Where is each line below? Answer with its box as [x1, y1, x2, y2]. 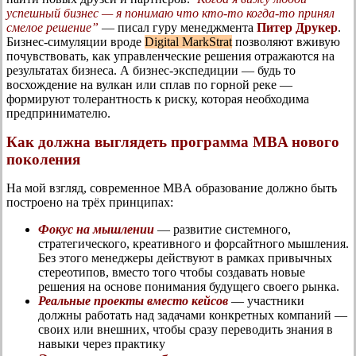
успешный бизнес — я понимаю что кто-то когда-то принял [6, 6, 335, 20]
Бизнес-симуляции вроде [6, 34, 145, 48]
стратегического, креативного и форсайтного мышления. [38, 236, 349, 250]
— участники [231, 293, 304, 308]
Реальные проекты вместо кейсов [38, 293, 228, 308]
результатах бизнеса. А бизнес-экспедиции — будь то [6, 63, 296, 77]
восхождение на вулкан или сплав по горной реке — [6, 77, 292, 91]
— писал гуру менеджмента [99, 20, 257, 34]
